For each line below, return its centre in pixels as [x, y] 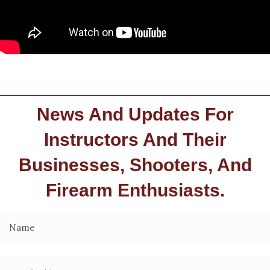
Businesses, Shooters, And [135, 165]
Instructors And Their [135, 140]
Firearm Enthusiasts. [135, 190]
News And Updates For [135, 115]
